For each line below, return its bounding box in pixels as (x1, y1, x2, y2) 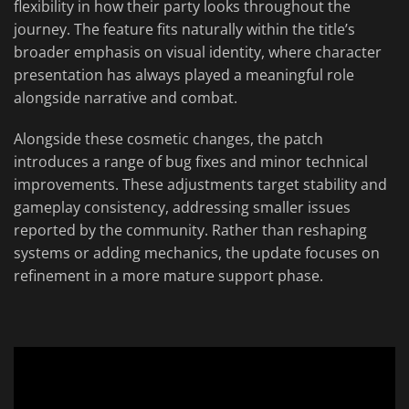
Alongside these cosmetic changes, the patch (14, 129, 323, 150)
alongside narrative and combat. (14, 88, 237, 109)
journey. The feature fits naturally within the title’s (14, 19, 355, 40)
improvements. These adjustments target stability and (14, 174, 387, 195)
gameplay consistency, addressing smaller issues (14, 197, 351, 218)
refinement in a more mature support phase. (14, 266, 323, 287)
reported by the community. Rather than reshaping (14, 220, 367, 241)
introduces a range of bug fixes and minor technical (14, 152, 368, 173)
